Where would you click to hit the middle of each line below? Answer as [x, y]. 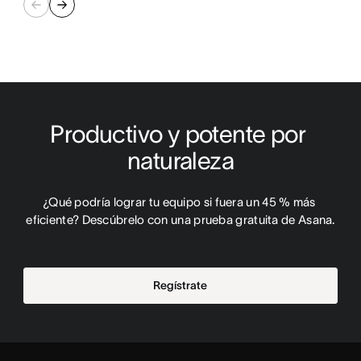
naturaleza [180, 160]
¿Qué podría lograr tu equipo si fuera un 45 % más [179, 201]
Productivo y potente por [178, 134]
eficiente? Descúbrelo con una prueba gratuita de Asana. [180, 219]
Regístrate [180, 285]
